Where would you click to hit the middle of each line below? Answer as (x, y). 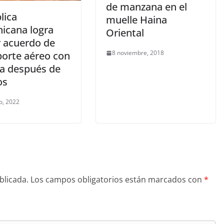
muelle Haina (136, 20)
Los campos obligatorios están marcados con (117, 180)
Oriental (125, 33)
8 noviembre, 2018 (138, 53)
